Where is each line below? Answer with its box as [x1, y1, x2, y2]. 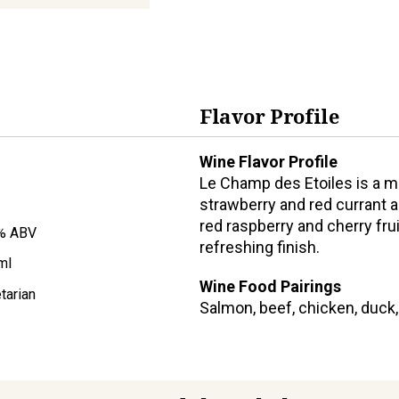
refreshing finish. [199, 237, 320, 256]
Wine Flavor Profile [199, 151, 338, 171]
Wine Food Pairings [199, 276, 341, 296]
